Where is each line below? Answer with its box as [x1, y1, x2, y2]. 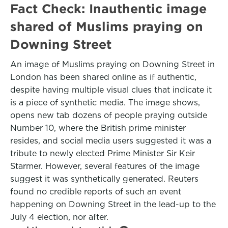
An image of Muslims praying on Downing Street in [10, 60, 215, 69]
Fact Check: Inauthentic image [10, 2, 207, 16]
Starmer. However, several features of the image [10, 161, 199, 171]
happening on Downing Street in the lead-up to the [10, 199, 216, 209]
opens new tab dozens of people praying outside [10, 110, 207, 120]
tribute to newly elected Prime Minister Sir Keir [10, 149, 195, 158]
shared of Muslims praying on [10, 19, 203, 34]
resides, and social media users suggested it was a [10, 136, 211, 146]
